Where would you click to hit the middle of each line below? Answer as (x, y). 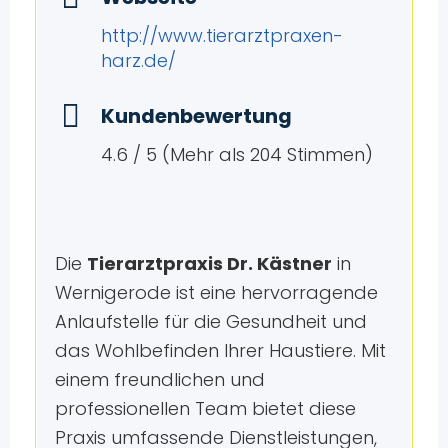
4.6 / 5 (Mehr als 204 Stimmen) (236, 154)
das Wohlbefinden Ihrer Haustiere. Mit (220, 350)
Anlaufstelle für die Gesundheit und (210, 321)
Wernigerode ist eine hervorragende (216, 292)
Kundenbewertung (196, 116)
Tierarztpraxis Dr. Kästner (209, 263)
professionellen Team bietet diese (205, 408)
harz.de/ (138, 61)
